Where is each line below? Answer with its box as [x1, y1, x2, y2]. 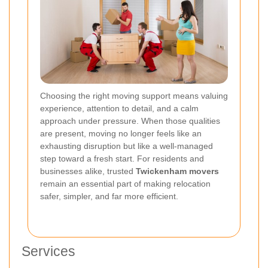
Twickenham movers [136, 166, 219, 176]
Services [22, 243, 75, 259]
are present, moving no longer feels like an [40, 128, 202, 138]
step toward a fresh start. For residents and [40, 153, 204, 163]
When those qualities [141, 115, 220, 126]
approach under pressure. [40, 115, 141, 126]
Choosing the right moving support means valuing [40, 90, 228, 100]
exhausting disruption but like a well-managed [40, 141, 213, 151]
